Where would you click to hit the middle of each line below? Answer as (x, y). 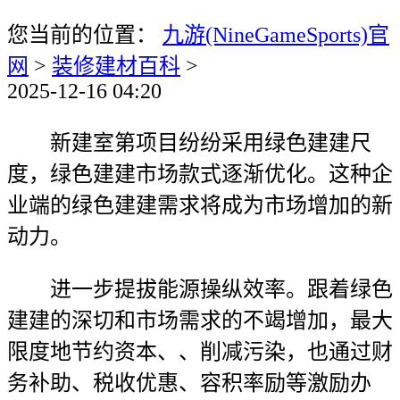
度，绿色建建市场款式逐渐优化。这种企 (200, 174)
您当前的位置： (85, 35)
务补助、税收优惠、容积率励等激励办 (189, 383)
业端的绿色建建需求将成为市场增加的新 (200, 205)
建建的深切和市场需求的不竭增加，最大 (200, 321)
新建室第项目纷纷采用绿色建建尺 (189, 143)
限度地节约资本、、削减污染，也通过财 (200, 352)
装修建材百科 (116, 66)
